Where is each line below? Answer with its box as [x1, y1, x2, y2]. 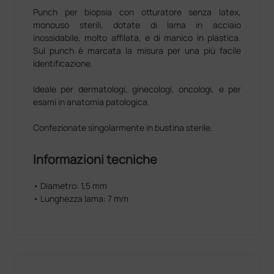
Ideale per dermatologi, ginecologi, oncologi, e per [33, 83, 241, 95]
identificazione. [33, 57, 95, 70]
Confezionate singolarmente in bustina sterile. [33, 122, 213, 134]
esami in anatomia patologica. [33, 96, 150, 108]
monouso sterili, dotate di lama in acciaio [33, 19, 241, 31]
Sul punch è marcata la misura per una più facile [33, 45, 241, 57]
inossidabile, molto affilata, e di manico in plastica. [33, 32, 241, 44]
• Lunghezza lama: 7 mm [33, 193, 129, 205]
